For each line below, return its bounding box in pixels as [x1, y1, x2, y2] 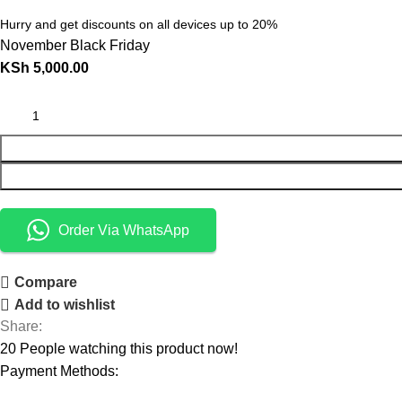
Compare [14, 275, 78, 291]
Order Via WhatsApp [58, 223, 190, 239]
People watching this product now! [20, 341, 239, 357]
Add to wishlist [14, 297, 116, 313]
